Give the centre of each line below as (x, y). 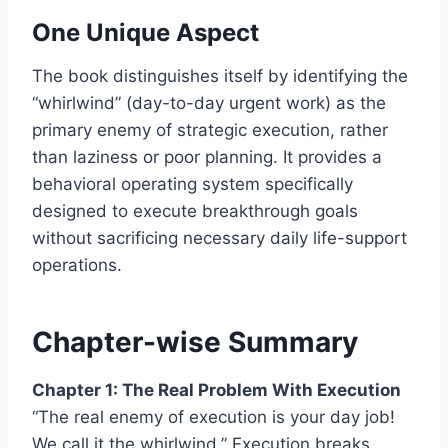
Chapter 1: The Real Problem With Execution (216, 389)
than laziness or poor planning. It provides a (207, 156)
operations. (77, 264)
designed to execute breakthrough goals (195, 210)
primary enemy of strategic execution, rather (210, 129)
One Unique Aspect (145, 32)
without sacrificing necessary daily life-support (219, 237)
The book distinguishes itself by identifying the (220, 75)
